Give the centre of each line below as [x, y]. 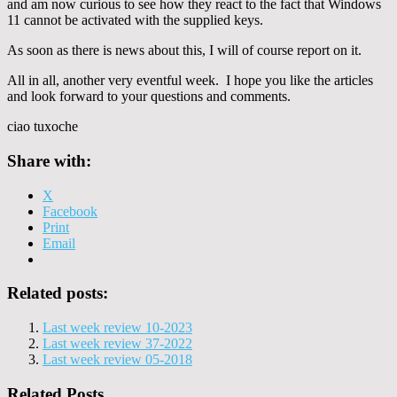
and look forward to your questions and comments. [149, 97]
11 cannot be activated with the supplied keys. [135, 20]
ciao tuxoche [43, 127]
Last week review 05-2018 [117, 359]
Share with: [49, 160]
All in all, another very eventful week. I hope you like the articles [190, 81]
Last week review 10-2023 [117, 327]
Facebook [70, 211]
